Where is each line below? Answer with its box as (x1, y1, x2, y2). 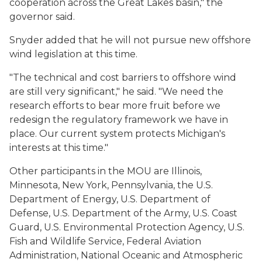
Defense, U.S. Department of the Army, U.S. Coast (9, 208, 237, 219)
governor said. (9, 11, 75, 22)
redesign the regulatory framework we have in (9, 114, 228, 125)
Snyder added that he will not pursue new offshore (9, 35, 251, 46)
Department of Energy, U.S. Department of (9, 194, 211, 205)
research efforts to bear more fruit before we (9, 100, 220, 111)
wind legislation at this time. (9, 49, 137, 60)
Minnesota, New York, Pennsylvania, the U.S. (9, 180, 213, 191)
